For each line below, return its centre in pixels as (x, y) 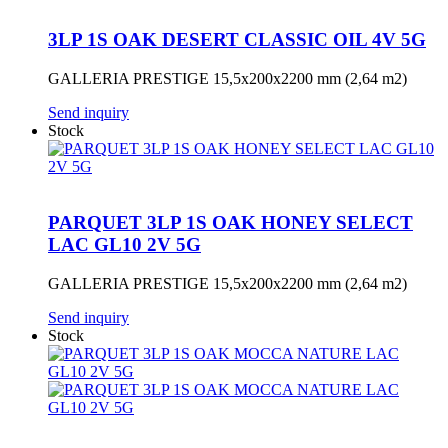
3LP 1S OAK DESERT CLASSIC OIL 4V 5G (237, 39)
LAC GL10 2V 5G (124, 245)
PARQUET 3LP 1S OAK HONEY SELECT (230, 223)
